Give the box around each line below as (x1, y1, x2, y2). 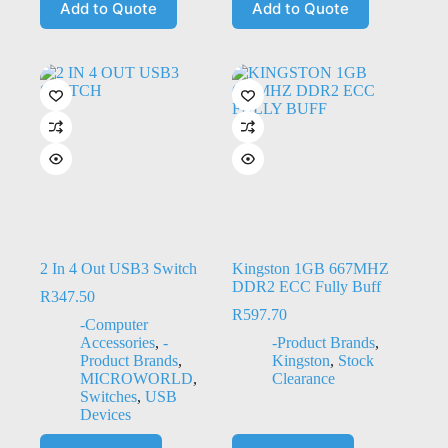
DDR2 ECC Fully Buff (231, 278, 381, 296)
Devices (80, 406, 131, 424)
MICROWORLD (80, 370, 193, 388)
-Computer (80, 316, 148, 334)
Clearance (271, 370, 335, 388)
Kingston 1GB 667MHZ (231, 260, 389, 278)
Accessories (80, 334, 155, 352)
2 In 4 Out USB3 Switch (40, 260, 197, 278)
